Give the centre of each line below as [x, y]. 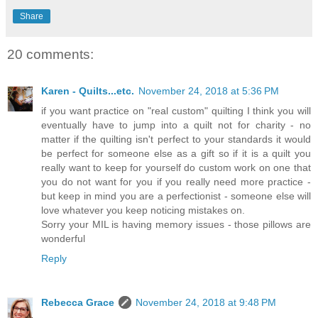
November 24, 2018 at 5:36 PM [209, 91]
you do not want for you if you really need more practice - [176, 182]
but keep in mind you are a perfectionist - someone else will [176, 196]
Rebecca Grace [78, 303]
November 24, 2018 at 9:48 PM [206, 303]
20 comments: [50, 54]
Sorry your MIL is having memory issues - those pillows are [176, 225]
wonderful [63, 239]
